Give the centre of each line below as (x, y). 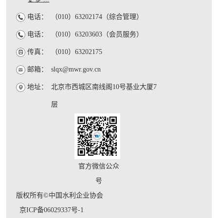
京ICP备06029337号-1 (52, 210)
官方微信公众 (99, 166)
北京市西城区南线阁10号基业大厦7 (104, 87)
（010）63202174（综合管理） (97, 17)
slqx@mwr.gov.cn (76, 70)
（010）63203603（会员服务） (97, 35)
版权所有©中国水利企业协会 (60, 196)
